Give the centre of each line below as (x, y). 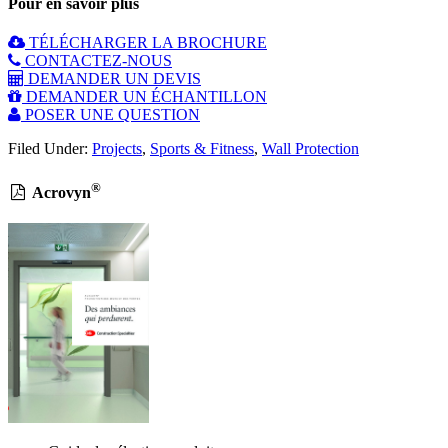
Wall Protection (310, 149)
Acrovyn (59, 193)
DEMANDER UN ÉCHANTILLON (144, 97)
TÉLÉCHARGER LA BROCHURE (146, 43)
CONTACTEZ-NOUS (96, 61)
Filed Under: (50, 149)
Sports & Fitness (202, 149)
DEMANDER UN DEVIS (112, 79)
